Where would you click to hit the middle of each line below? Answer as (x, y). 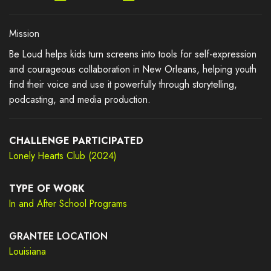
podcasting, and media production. (80, 100)
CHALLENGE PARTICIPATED (76, 140)
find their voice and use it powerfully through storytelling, (123, 85)
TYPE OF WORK (47, 188)
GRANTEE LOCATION (58, 236)
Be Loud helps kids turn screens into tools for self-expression (132, 54)
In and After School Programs (68, 203)
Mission (24, 34)
